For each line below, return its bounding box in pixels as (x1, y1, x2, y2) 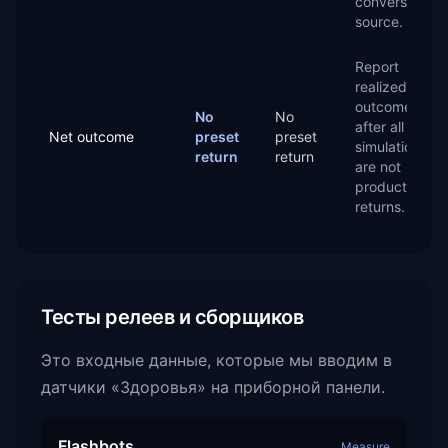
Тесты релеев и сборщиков (41, 305, 303, 329)
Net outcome (49, 128, 134, 145)
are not (355, 158, 401, 175)
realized (355, 78, 407, 95)
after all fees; (355, 118, 440, 135)
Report (355, 58, 399, 75)
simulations (355, 138, 427, 155)
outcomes (355, 98, 419, 115)
